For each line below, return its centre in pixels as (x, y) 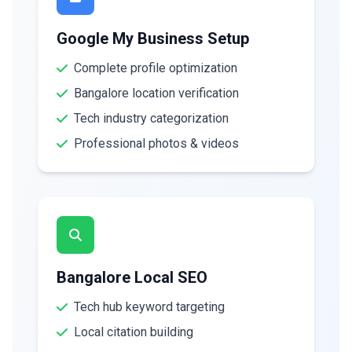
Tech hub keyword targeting (149, 307)
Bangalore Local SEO (132, 277)
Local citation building (134, 332)
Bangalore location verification (156, 93)
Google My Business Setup (153, 38)
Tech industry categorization (151, 118)
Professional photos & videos (156, 143)
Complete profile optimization (156, 68)
